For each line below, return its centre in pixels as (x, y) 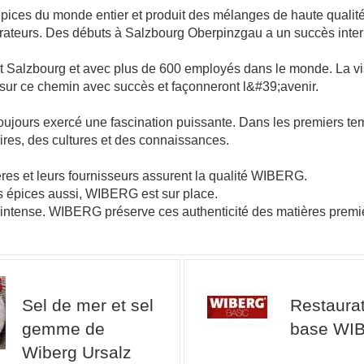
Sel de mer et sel (87, 305)
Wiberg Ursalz (76, 353)
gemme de (63, 329)
